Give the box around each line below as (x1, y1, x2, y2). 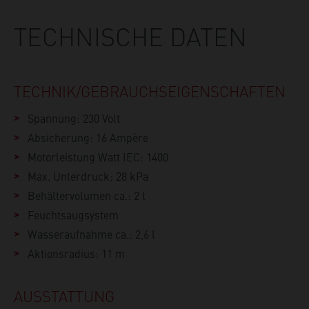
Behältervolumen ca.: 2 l (28, 188, 146, 203)
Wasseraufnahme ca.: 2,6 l (28, 226, 155, 242)
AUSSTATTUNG (14, 285, 114, 307)
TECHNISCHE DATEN (14, 19, 247, 54)
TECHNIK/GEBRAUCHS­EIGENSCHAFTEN (14, 80, 286, 102)
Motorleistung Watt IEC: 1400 (28, 149, 168, 165)
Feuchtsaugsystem (28, 207, 119, 223)
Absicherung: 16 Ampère (28, 130, 148, 146)
